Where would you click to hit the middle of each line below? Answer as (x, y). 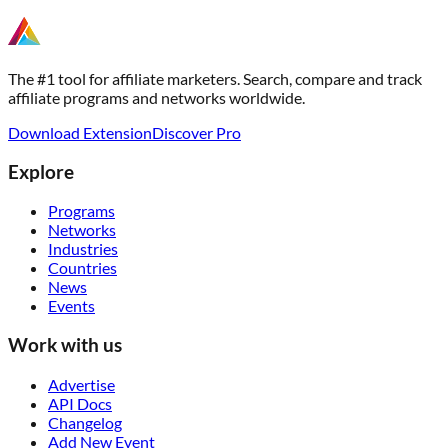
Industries (83, 249)
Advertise (81, 384)
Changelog (85, 422)
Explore (41, 171)
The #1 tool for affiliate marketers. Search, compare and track (215, 78)
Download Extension (80, 132)
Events (71, 306)
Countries (82, 268)
